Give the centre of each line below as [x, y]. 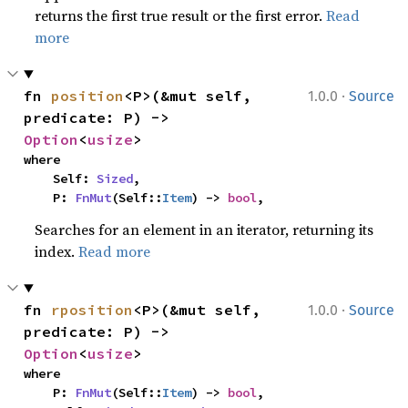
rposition [92, 310]
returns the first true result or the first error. [181, 15]
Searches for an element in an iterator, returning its [204, 229]
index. [57, 251]
